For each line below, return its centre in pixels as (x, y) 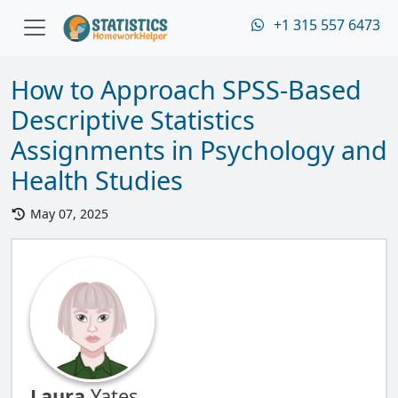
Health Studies (97, 180)
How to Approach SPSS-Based (186, 89)
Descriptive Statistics (133, 119)
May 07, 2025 (67, 214)
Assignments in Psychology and (199, 150)
